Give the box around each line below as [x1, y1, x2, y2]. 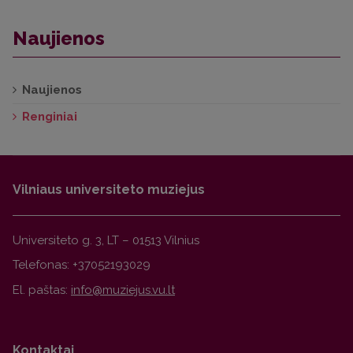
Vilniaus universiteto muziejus [13, 181, 205, 197]
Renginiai [22, 109, 77, 124]
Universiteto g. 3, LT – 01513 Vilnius [13, 232, 199, 247]
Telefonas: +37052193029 [13, 258, 150, 273]
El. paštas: [13, 282, 71, 297]
